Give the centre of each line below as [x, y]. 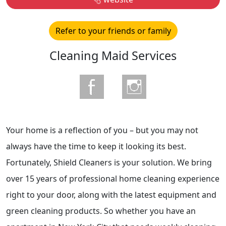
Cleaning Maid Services [113, 55]
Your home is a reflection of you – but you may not [102, 130]
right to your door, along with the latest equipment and [111, 194]
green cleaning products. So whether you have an [101, 211]
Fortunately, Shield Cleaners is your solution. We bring [109, 162]
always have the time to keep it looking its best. [96, 146]
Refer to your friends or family [113, 31]
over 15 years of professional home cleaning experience [113, 178]
